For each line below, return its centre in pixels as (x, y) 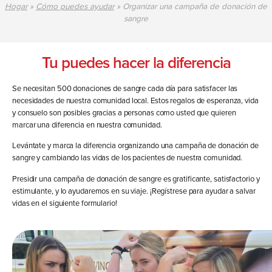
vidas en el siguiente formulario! (65, 203)
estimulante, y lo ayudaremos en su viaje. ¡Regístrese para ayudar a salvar (134, 191)
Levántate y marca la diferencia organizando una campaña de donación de (135, 146)
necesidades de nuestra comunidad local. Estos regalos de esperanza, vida (135, 100)
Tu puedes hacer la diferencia (136, 62)
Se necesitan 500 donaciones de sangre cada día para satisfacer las (125, 88)
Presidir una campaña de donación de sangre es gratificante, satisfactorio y (136, 178)
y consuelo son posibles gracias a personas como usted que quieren (124, 112)
